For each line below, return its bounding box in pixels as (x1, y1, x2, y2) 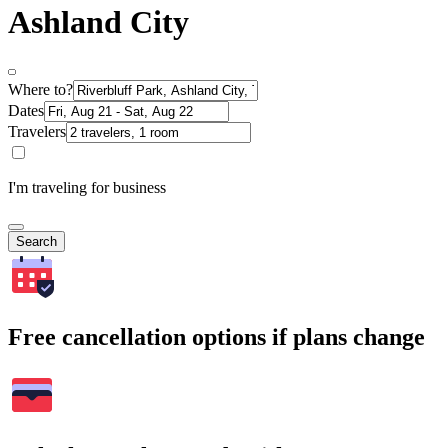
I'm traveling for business (8, 179, 166, 197)
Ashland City (8, 3, 189, 40)
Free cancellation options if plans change (8, 324, 425, 351)
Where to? (8, 81, 73, 99)
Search (16, 234, 57, 250)
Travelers (8, 123, 66, 141)
